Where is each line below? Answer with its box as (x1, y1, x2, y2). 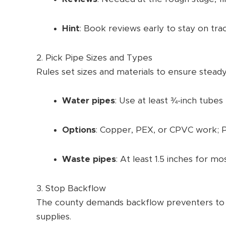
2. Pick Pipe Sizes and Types (36, 53, 152, 62)
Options (62, 126, 96, 135)
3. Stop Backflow (36, 184, 106, 193)
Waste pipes (62, 154, 116, 163)
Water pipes (62, 96, 115, 105)
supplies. (36, 212, 71, 221)
